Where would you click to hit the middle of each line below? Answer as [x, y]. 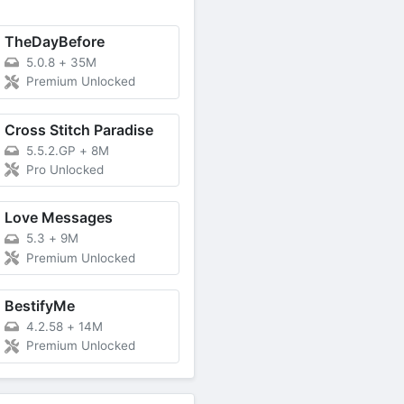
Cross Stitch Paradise [78, 129]
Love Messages [58, 218]
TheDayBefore [54, 42]
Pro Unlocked [64, 170]
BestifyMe [39, 306]
